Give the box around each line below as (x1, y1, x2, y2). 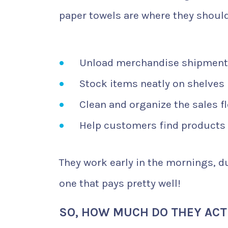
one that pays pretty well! (59, 177, 181, 190)
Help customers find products (79, 119, 225, 131)
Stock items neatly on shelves (79, 77, 224, 90)
